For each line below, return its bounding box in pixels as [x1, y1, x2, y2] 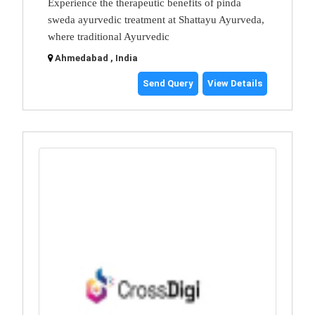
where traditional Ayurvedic [48, 31, 169, 43]
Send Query [143, 78, 193, 89]
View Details [207, 78, 262, 89]
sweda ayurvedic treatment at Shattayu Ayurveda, [48, 14, 264, 26]
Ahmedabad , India [55, 53, 138, 64]
